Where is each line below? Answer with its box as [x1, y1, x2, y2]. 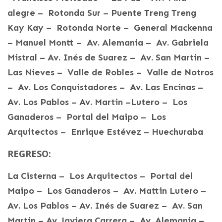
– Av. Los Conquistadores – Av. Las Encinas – [7, 81, 206, 93]
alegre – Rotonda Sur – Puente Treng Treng [7, 7, 196, 18]
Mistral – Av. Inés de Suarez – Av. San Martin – [7, 52, 210, 63]
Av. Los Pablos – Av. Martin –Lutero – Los [7, 96, 187, 108]
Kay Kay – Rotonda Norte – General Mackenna [7, 22, 213, 33]
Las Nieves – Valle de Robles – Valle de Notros [7, 66, 214, 78]
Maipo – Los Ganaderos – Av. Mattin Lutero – [7, 185, 209, 196]
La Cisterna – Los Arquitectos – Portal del [7, 170, 193, 181]
